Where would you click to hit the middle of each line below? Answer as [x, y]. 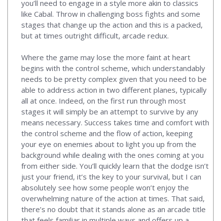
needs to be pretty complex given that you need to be [114, 79]
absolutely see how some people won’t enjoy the [105, 187]
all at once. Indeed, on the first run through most [104, 100]
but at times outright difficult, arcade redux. [96, 35]
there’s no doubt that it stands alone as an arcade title [113, 209]
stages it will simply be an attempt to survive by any [110, 111]
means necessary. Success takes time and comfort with [115, 122]
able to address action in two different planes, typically [114, 90]
